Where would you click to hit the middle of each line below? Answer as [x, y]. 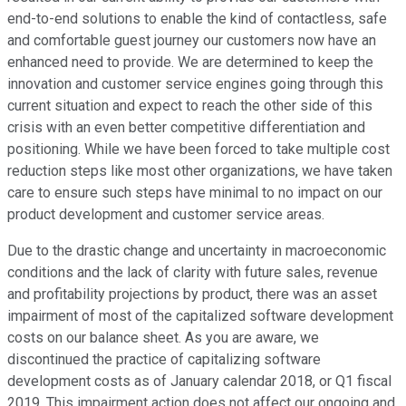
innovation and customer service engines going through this [195, 84]
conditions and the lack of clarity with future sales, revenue [193, 273]
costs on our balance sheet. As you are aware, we [163, 338]
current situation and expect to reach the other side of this [190, 106]
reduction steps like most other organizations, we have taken [200, 171]
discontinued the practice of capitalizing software [164, 360]
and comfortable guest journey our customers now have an [192, 41]
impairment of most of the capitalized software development [200, 316]
